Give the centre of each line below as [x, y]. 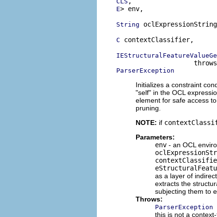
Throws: [149, 199]
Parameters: [155, 137]
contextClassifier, [157, 40]
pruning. [148, 108]
